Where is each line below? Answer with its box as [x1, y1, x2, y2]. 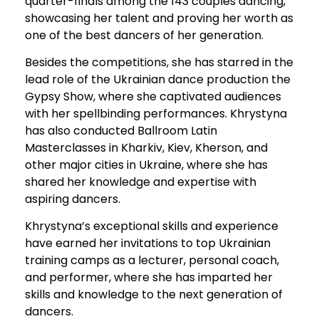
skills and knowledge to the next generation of [25, 286, 283, 303]
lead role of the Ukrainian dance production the [25, 71, 291, 88]
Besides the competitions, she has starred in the [25, 54, 293, 71]
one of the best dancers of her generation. [25, 26, 263, 43]
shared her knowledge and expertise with [25, 174, 256, 191]
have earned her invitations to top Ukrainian [25, 235, 271, 252]
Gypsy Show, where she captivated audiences [25, 88, 281, 105]
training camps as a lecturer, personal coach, [25, 252, 279, 269]
